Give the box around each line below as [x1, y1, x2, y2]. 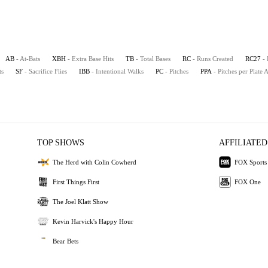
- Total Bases [136, 55, 170, 62]
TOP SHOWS [37, 138, 85, 147]
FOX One [234, 178, 261, 185]
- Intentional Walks [92, 68, 144, 75]
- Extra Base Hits [68, 55, 114, 62]
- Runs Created [193, 55, 233, 62]
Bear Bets [53, 237, 79, 245]
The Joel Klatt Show [53, 197, 109, 205]
